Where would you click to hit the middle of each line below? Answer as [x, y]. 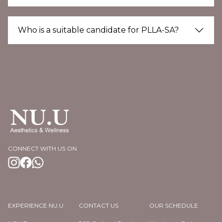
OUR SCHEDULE [174, 205]
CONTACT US [98, 205]
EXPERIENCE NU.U [36, 205]
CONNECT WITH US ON [42, 149]
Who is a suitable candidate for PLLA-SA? [98, 30]
